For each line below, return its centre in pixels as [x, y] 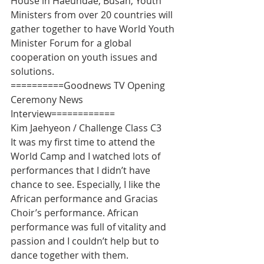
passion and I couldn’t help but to [86, 241]
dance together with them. [70, 255]
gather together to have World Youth [94, 29]
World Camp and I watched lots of [87, 156]
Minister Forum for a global [72, 43]
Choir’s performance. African [76, 213]
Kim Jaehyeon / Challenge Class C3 [86, 128]
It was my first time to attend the [84, 142]
